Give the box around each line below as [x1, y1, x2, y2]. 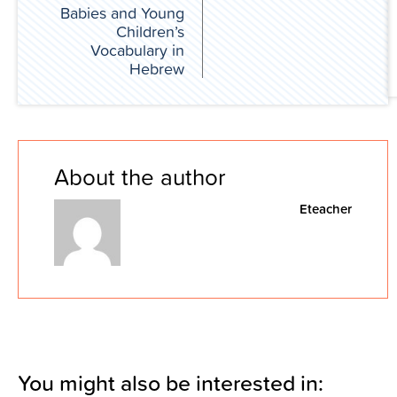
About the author [54, 160, 226, 193]
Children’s [116, 20, 184, 43]
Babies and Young [60, 2, 184, 25]
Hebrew [129, 58, 184, 81]
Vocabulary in [90, 39, 184, 62]
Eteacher [300, 199, 352, 219]
